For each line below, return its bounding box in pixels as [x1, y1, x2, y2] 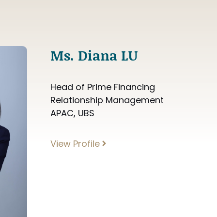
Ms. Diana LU [50, 45, 138, 65]
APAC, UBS [50, 107, 94, 119]
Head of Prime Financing [50, 80, 155, 93]
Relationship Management [50, 93, 164, 106]
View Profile [50, 137, 100, 150]
